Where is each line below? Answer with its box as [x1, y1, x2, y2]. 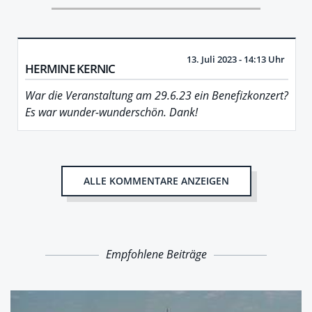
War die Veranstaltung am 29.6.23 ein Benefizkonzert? [25, 88, 288, 104]
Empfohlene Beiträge [105, 247, 207, 263]
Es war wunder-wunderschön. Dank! [25, 104, 198, 120]
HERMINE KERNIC [25, 61, 116, 77]
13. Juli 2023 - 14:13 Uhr [187, 53, 285, 66]
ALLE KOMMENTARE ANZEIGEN [83, 174, 229, 188]
